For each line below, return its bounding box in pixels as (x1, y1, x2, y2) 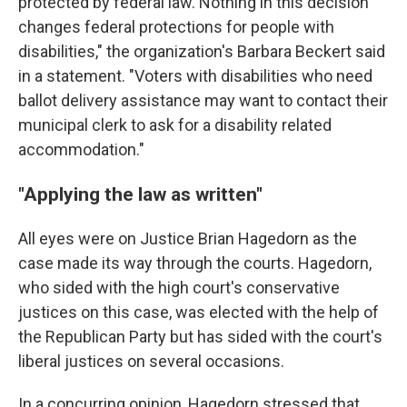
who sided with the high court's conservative (18, 278, 340, 298)
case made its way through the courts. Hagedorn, (18, 253, 372, 273)
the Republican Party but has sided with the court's (18, 327, 382, 347)
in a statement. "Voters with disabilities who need (18, 66, 372, 86)
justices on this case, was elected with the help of (18, 303, 379, 323)
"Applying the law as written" (18, 183, 263, 206)
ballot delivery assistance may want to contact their (18, 91, 388, 111)
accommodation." (18, 140, 144, 160)
